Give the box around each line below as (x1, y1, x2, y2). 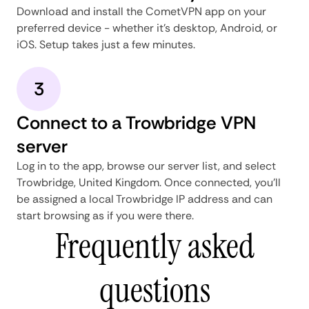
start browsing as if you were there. (17, 208, 194, 223)
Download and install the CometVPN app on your (17, 3, 266, 19)
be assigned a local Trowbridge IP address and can (17, 191, 272, 206)
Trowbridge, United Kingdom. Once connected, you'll (17, 175, 281, 190)
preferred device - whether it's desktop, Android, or (17, 20, 277, 35)
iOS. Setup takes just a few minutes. (17, 37, 195, 52)
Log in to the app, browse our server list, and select (17, 158, 276, 173)
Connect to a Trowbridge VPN (17, 110, 256, 134)
